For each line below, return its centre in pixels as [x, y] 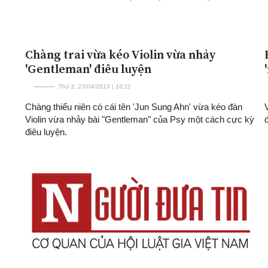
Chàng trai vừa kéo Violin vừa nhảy [120, 54]
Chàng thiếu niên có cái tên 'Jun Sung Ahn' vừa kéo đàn [134, 106]
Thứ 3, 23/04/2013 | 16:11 [95, 86]
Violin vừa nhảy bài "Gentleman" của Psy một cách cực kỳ [140, 119]
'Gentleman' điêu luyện [88, 68]
